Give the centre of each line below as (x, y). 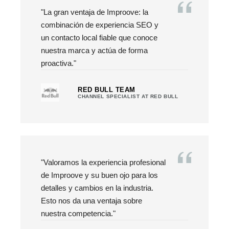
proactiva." (59, 63)
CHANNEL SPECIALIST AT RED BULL (128, 96)
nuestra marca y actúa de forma (94, 50)
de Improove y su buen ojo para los (99, 175)
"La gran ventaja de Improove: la (95, 12)
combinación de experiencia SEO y (100, 25)
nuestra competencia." (78, 213)
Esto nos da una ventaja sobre (91, 200)
